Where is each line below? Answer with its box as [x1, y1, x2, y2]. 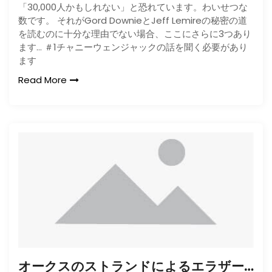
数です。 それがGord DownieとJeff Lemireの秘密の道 [18, 14, 247, 27]
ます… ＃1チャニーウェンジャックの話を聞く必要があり [18, 41, 248, 53]
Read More [18, 73, 67, 86]
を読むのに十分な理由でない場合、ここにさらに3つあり [18, 27, 251, 40]
